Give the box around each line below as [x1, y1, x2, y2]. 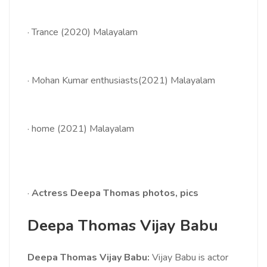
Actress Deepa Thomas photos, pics [32, 187, 198, 200]
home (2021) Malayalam [32, 122, 134, 136]
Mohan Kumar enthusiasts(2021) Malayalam [32, 74, 215, 88]
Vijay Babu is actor [150, 251, 228, 265]
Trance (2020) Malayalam [32, 26, 138, 39]
